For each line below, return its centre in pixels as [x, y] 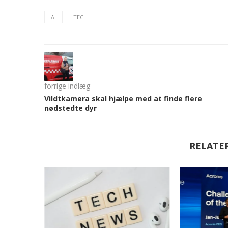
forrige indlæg [67, 86]
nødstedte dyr [70, 108]
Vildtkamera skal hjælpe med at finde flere [123, 99]
